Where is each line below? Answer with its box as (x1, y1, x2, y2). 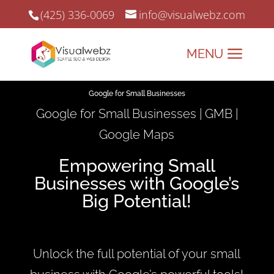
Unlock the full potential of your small (33, 246, 241, 261)
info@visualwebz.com (139, 7, 246, 22)
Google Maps (99, 127, 175, 142)
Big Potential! (82, 191, 192, 212)
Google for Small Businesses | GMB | (35, 106, 238, 121)
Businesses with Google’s (34, 173, 240, 194)
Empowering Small (58, 155, 215, 176)
